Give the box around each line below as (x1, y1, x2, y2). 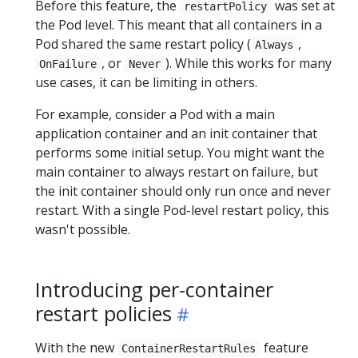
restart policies (35, 300, 172, 327)
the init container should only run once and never (35, 182, 331, 200)
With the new (35, 339, 117, 356)
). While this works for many (165, 54, 332, 72)
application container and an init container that (35, 125, 317, 142)
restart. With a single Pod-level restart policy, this (35, 201, 329, 219)
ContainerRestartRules (121, 342, 257, 355)
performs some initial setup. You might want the (35, 144, 324, 161)
